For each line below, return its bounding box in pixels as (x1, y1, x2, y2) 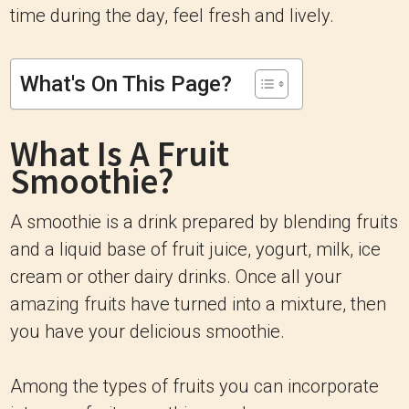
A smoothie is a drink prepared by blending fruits (10, 211, 398, 233)
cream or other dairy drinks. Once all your (10, 266, 341, 288)
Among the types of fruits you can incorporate (10, 375, 379, 397)
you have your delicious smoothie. (10, 320, 285, 342)
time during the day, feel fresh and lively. (10, 5, 334, 26)
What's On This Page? (20, 71, 232, 97)
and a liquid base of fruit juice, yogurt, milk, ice (10, 238, 381, 260)
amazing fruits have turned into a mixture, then (10, 293, 386, 315)
